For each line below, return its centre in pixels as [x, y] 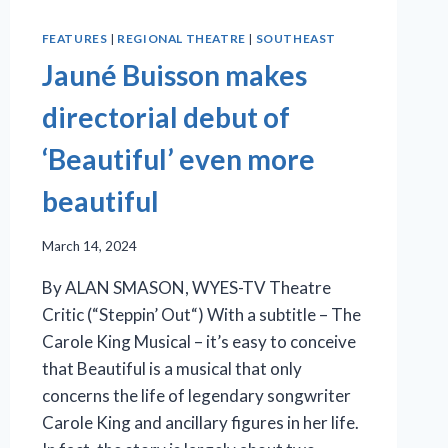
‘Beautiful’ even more [178, 159]
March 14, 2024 [89, 245]
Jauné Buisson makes [174, 75]
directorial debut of [165, 117]
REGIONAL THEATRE [181, 39]
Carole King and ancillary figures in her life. [200, 422]
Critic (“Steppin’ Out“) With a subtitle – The [201, 314]
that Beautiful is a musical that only [171, 368]
